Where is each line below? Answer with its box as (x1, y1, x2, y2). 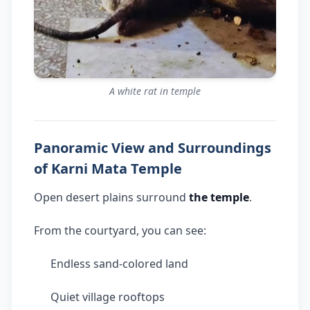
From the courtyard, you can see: (34, 223, 206, 239)
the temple (189, 190, 249, 206)
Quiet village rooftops (51, 289, 165, 305)
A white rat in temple (109, 84, 201, 98)
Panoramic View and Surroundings (34, 138, 271, 158)
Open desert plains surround (34, 190, 189, 206)
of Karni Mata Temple (34, 159, 182, 179)
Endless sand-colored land (51, 256, 188, 272)
